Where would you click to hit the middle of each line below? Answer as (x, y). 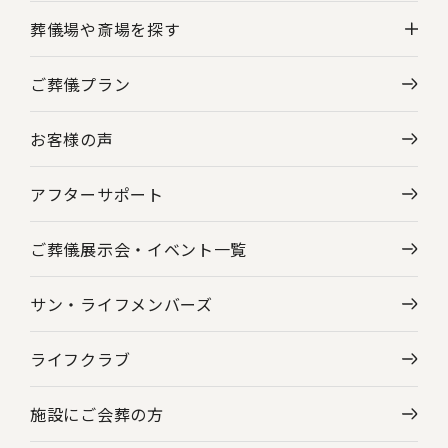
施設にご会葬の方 (97, 413)
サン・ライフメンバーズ (121, 303)
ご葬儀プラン (80, 83)
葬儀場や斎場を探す (105, 28)
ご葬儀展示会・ (88, 248)
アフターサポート (97, 193)
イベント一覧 (197, 248)
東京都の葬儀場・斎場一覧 (148, 138)
